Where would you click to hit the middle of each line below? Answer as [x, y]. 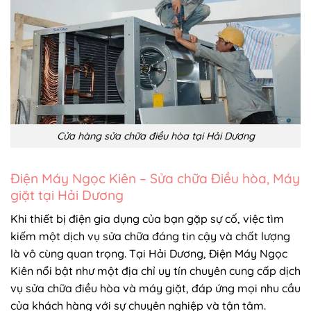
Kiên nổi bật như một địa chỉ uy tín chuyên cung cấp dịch [155, 270]
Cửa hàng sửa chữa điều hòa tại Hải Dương [155, 136]
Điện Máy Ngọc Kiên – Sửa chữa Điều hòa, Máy [155, 179]
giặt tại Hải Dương [67, 195]
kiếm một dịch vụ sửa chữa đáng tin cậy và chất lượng [150, 236]
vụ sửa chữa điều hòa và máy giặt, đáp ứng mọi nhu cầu [155, 288]
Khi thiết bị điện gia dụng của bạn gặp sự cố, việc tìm [147, 218]
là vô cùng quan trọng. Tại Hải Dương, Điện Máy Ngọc [149, 253]
